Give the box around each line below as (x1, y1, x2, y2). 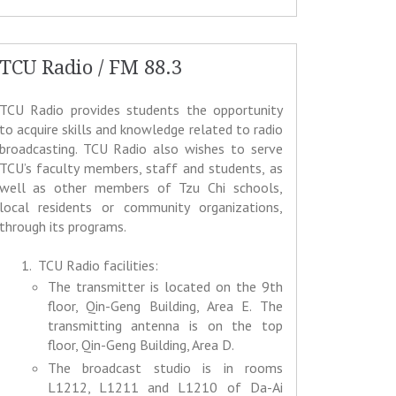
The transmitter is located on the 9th (47, 278, 283, 296)
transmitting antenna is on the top (47, 316, 283, 335)
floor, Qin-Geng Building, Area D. (47, 336, 234, 354)
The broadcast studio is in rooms (47, 359, 283, 377)
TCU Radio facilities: (34, 256, 158, 275)
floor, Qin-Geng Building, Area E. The (47, 297, 283, 316)
